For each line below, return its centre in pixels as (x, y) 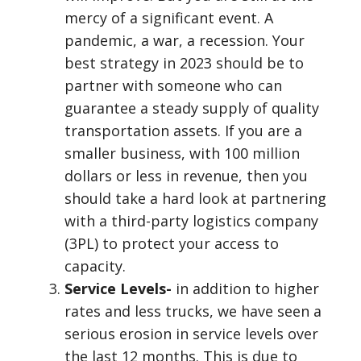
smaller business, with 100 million (182, 153)
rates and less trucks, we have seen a (193, 311)
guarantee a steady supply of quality (192, 108)
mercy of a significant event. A (169, 18)
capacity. (95, 266)
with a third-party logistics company (191, 221)
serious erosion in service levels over (191, 334)
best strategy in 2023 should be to (184, 63)
